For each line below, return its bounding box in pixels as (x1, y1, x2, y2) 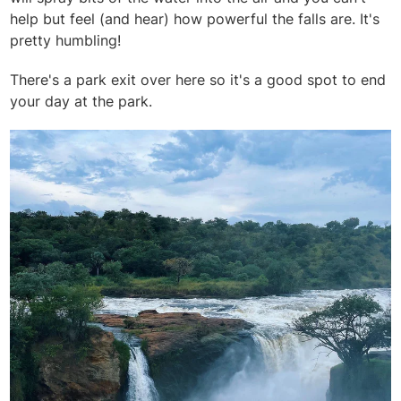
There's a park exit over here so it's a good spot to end (10, 71, 387, 90)
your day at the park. (10, 92, 153, 111)
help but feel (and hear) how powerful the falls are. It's (10, 10, 380, 29)
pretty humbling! (10, 31, 122, 50)
